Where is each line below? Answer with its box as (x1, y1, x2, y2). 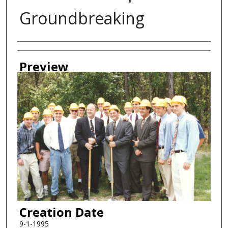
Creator (17, 43, 61, 61)
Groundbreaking (19, 7, 145, 30)
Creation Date (19, 203, 104, 220)
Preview (19, 58, 69, 75)
